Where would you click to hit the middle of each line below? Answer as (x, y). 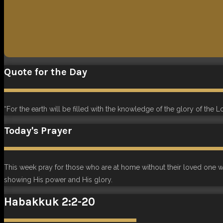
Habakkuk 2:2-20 (50, 202)
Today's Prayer (38, 130)
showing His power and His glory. (58, 180)
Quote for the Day (46, 72)
